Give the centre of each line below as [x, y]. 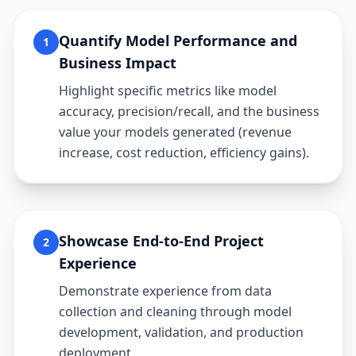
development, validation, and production [181, 332]
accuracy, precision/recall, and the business [189, 111]
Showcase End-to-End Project [161, 241]
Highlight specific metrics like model [168, 91]
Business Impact [118, 63]
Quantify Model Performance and [178, 41]
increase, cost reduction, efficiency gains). [184, 153]
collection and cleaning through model [175, 311]
